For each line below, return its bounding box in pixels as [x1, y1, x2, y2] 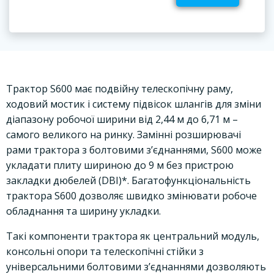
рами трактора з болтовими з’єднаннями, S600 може [6, 143, 262, 157]
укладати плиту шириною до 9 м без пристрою [6, 158, 234, 172]
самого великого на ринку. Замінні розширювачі [6, 127, 241, 141]
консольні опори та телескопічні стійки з [6, 244, 204, 258]
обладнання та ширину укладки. [6, 204, 161, 218]
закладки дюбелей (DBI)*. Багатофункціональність [6, 173, 251, 187]
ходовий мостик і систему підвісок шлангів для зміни [6, 97, 261, 111]
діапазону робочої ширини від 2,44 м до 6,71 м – [6, 112, 238, 126]
